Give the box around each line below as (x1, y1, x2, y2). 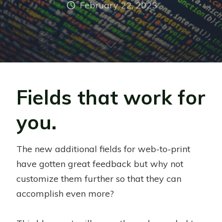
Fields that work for (16, 85, 206, 110)
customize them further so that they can (16, 173, 181, 184)
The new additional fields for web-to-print (16, 143, 190, 155)
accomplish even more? (16, 188, 114, 199)
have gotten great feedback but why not (16, 158, 183, 169)
